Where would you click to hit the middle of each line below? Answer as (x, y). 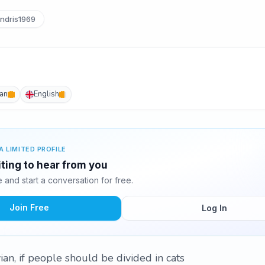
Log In (214, 208)
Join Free (29, 207)
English (46, 94)
